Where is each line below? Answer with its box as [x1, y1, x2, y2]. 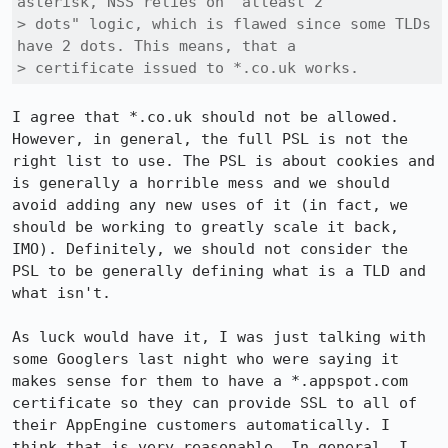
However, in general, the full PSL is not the [12, 130, 408, 148]
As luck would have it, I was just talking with [12, 328, 426, 346]
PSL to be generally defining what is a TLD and [12, 262, 426, 280]
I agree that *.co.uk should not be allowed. [12, 108, 399, 126]
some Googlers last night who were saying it [12, 350, 399, 368]
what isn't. [12, 284, 111, 302]
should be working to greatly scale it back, [12, 218, 399, 236]
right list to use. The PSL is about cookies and [12, 152, 435, 170]
